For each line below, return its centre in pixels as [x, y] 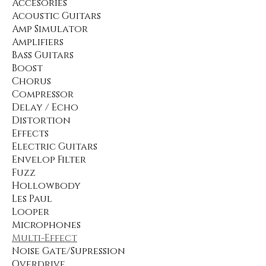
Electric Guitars [55, 147]
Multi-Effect [45, 238]
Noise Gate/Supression [69, 251]
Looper [31, 212]
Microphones [46, 225]
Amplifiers [38, 42]
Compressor [43, 94]
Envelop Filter [49, 160]
